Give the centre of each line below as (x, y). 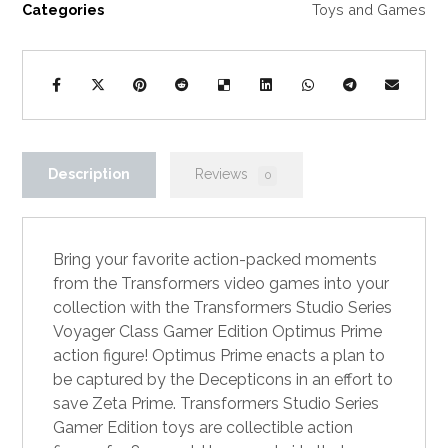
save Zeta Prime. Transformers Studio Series (216, 404)
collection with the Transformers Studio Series (223, 308)
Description (89, 174)
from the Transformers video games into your (221, 284)
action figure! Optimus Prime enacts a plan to (219, 356)
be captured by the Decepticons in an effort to (223, 380)
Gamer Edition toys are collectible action (203, 428)
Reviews (224, 174)
